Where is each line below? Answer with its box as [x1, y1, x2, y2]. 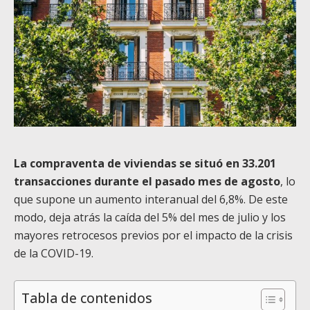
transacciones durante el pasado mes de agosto [14, 173, 280, 189]
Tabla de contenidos [21, 289, 152, 308]
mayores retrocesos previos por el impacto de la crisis [14, 227, 293, 243]
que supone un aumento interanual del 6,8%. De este [14, 191, 288, 207]
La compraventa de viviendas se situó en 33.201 [14, 155, 276, 171]
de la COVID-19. [14, 245, 93, 261]
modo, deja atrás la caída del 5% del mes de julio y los [14, 209, 286, 225]
